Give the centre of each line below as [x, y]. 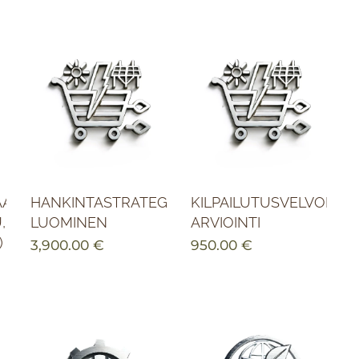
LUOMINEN [69, 223]
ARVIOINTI [225, 223]
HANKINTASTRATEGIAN [111, 203]
